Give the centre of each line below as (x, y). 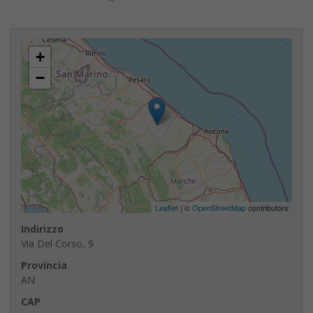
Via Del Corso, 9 (57, 243)
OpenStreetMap (219, 207)
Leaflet (167, 207)
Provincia (44, 265)
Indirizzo (42, 228)
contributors (267, 207)
